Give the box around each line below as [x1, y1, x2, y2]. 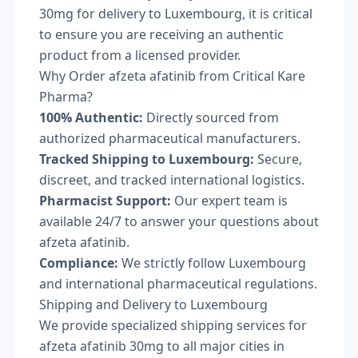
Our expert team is [171, 191, 288, 209]
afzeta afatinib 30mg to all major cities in [39, 336, 284, 355]
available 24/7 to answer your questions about [39, 212, 319, 230]
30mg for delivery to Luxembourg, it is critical [39, 4, 312, 22]
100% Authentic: [39, 108, 143, 126]
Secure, [254, 149, 302, 168]
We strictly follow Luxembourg [118, 253, 306, 272]
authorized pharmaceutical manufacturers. [39, 129, 300, 147]
